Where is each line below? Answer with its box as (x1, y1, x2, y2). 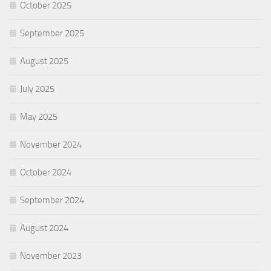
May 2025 (20, 111, 57, 122)
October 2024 (20, 167, 71, 178)
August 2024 (20, 223, 68, 233)
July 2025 (20, 83, 54, 94)
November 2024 (20, 139, 82, 150)
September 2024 (20, 195, 84, 206)
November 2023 (20, 250, 82, 261)
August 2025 (20, 56, 68, 67)
